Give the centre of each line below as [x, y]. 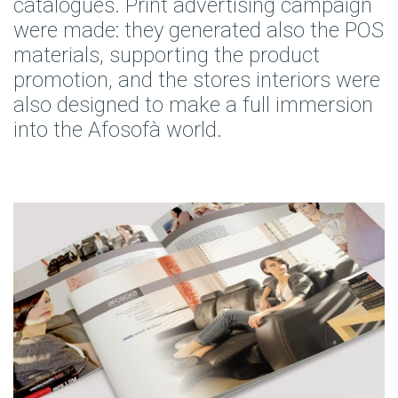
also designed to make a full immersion [193, 104]
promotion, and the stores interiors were [197, 80]
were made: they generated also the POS [199, 30]
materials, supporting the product [167, 55]
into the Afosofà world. [118, 129]
